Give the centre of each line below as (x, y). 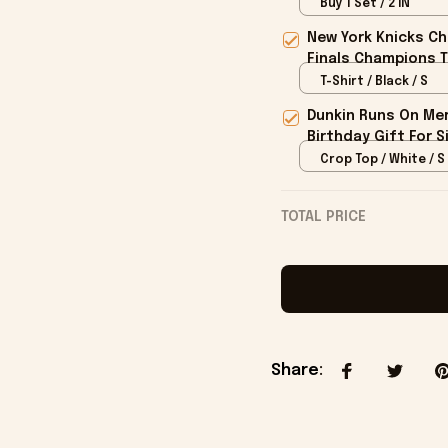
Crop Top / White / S (382, 159)
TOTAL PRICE (323, 217)
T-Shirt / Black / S (373, 81)
